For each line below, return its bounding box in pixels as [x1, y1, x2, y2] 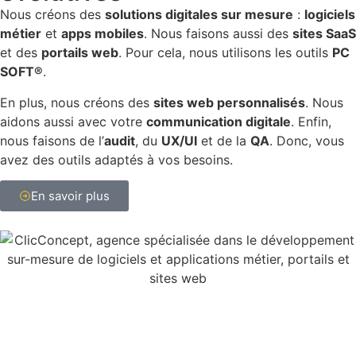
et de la [197, 132, 250, 149]
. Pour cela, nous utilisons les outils [118, 44, 332, 61]
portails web [41, 44, 118, 61]
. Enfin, [291, 113, 331, 130]
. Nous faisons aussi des [144, 25, 292, 42]
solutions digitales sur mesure [105, 6, 293, 23]
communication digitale [146, 113, 291, 130]
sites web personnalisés [153, 94, 305, 110]
